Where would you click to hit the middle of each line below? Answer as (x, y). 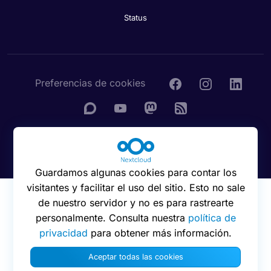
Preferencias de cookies (90, 83)
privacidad (64, 233)
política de (212, 218)
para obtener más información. (160, 233)
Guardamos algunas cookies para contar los (135, 173)
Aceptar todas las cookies (135, 257)
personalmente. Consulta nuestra (112, 218)
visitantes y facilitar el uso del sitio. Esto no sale (135, 188)
